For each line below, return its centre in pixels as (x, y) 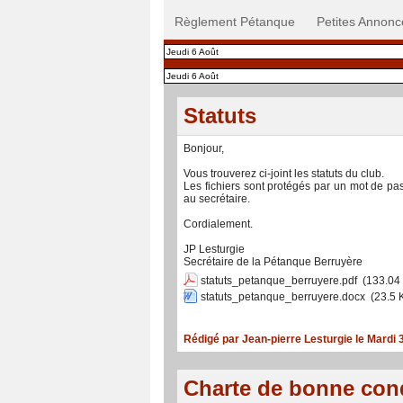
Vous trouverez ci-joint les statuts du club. (284, 174)
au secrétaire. (217, 199)
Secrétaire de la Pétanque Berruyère (273, 262)
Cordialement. (218, 224)
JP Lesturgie (214, 250)
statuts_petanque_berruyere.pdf (279, 281)
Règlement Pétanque (235, 22)
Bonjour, (204, 149)
